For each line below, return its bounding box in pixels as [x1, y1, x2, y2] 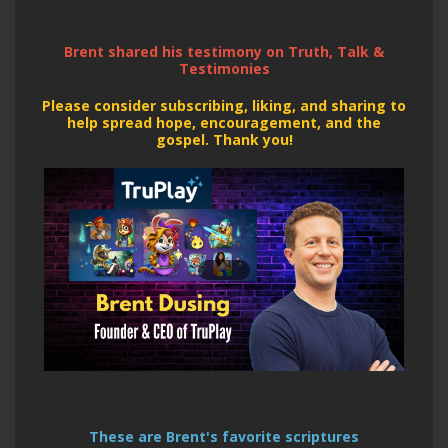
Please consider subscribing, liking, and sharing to [42, 96, 406, 116]
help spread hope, [67, 113, 200, 133]
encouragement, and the [200, 113, 381, 133]
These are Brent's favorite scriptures [89, 426, 359, 446]
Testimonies [178, 59, 270, 79]
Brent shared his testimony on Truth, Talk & [64, 42, 384, 62]
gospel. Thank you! [155, 130, 293, 150]
